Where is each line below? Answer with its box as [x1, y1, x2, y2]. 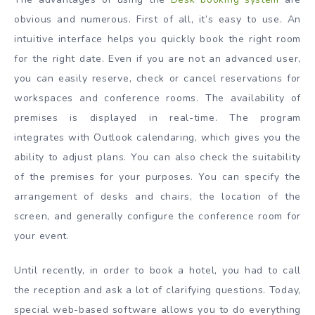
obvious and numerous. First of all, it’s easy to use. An [14, 12, 301, 26]
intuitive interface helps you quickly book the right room [14, 32, 301, 46]
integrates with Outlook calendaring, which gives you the [14, 130, 301, 144]
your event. [14, 229, 70, 243]
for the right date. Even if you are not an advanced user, [14, 51, 301, 65]
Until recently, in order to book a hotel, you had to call [14, 263, 301, 277]
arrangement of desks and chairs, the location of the [14, 189, 301, 203]
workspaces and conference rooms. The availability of [14, 91, 301, 105]
